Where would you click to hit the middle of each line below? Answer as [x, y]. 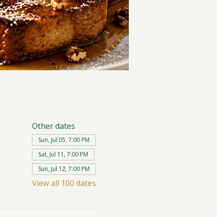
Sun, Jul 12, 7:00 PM [64, 169]
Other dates [53, 126]
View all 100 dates [64, 183]
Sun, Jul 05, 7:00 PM [64, 140]
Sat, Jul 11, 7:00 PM [63, 154]
